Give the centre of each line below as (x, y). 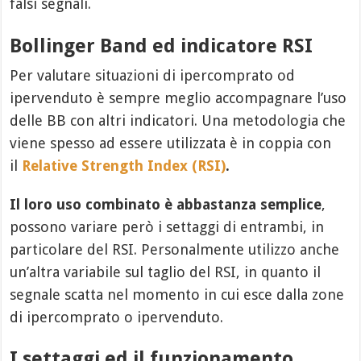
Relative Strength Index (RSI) (124, 165)
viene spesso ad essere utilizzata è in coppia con (171, 143)
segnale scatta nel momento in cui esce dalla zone (177, 294)
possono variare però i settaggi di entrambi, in (167, 226)
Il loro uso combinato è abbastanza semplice (166, 204)
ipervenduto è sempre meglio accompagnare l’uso (178, 98)
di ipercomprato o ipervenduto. (117, 317)
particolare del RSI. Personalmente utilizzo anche (175, 249)
